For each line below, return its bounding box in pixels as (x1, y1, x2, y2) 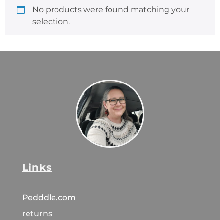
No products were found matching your (32, 4, 189, 14)
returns (22, 209, 52, 219)
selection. (32, 16, 70, 26)
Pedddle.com (22, 193, 78, 203)
